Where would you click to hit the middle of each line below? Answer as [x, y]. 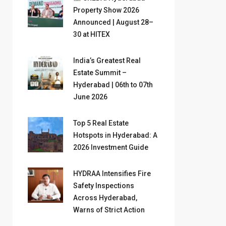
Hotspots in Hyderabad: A [115, 135]
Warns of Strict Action [109, 210]
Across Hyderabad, [105, 198]
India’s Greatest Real [107, 61]
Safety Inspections [104, 186]
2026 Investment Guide [111, 148]
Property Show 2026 [106, 10]
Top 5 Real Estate [101, 123]
